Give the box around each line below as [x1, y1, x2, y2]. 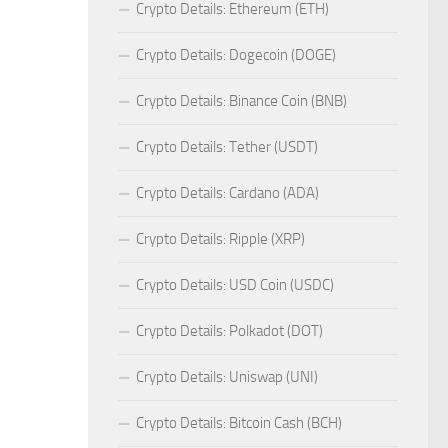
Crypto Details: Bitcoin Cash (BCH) [136, 414, 342, 433]
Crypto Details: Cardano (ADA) [136, 184, 319, 203]
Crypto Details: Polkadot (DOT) [136, 322, 323, 341]
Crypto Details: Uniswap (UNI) [136, 368, 318, 387]
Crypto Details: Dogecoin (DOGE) [136, 46, 336, 65]
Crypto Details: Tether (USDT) [136, 138, 318, 157]
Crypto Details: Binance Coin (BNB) [136, 92, 347, 111]
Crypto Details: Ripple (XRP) [136, 230, 305, 249]
